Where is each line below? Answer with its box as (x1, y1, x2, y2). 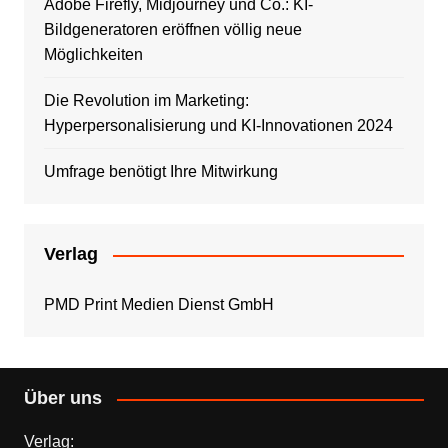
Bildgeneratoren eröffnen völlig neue (43, 21, 302, 39)
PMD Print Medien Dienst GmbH (43, 296, 274, 314)
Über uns (23, 388, 102, 409)
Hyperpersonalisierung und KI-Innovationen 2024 (43, 117, 393, 135)
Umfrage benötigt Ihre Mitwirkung (43, 163, 278, 181)
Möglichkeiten (43, 46, 143, 64)
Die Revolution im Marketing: (43, 92, 249, 110)
